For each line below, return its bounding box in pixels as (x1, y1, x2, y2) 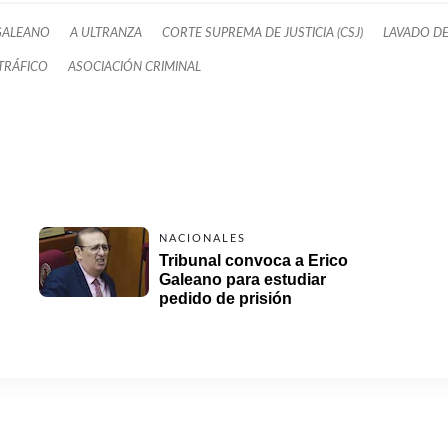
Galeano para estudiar (159, 270, 326, 288)
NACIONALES (159, 232, 246, 244)
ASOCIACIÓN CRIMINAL (68, 60, 201, 73)
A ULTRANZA (70, 26, 142, 39)
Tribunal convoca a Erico (159, 251, 348, 269)
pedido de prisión (159, 289, 292, 307)
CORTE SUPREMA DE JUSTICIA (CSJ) (162, 26, 363, 39)
